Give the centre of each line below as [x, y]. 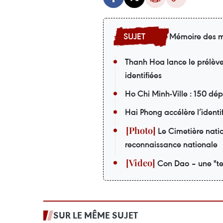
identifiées [143, 75]
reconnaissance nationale [171, 145]
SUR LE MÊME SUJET [96, 215]
